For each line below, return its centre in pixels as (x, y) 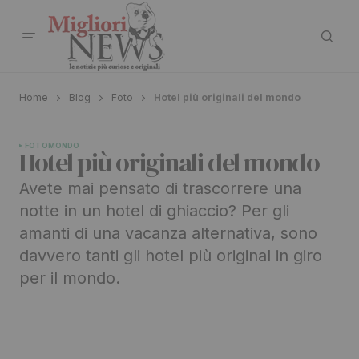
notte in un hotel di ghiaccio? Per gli (154, 211)
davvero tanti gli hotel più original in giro (171, 256)
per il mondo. (70, 278)
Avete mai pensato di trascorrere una (160, 189)
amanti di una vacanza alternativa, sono (168, 234)
